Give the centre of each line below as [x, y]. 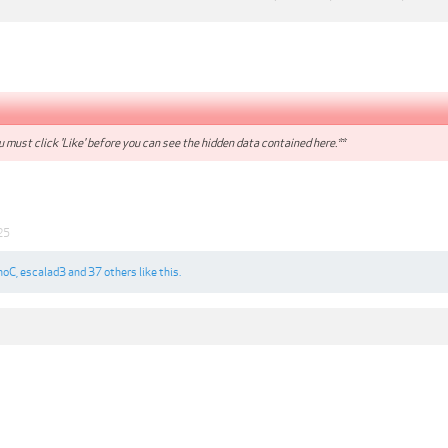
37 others [112, 272]
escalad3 [43, 272]
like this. [159, 272]
